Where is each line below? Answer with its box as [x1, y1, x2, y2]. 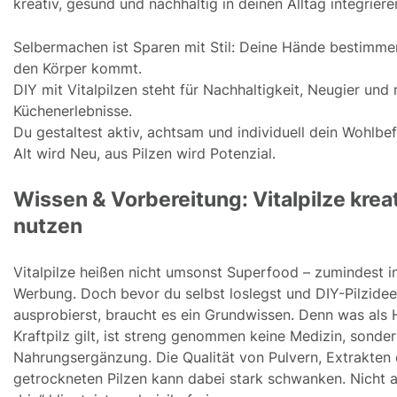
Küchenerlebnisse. [13, 101, 132, 120]
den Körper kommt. [13, 58, 142, 77]
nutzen [13, 213, 82, 238]
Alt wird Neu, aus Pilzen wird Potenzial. [13, 144, 276, 162]
